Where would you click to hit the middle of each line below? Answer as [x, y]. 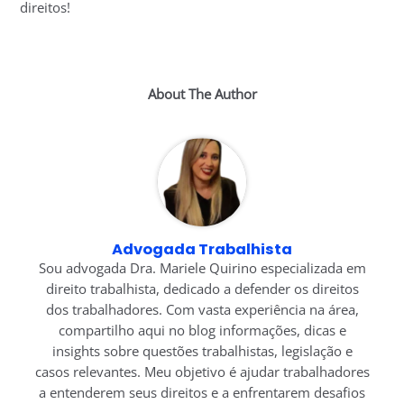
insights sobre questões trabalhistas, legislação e [202, 351]
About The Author [202, 93]
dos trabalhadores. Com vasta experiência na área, [202, 309]
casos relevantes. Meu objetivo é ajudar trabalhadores [202, 372]
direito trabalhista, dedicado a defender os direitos [202, 289]
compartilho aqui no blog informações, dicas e [202, 330]
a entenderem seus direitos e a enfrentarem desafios [202, 392]
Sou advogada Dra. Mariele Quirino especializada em [202, 268]
